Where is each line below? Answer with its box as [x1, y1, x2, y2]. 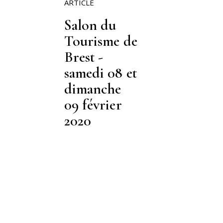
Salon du [64, 16, 116, 34]
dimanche [64, 80, 121, 98]
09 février [64, 96, 122, 114]
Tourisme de [64, 32, 137, 50]
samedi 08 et [64, 64, 137, 82]
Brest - [64, 48, 104, 66]
